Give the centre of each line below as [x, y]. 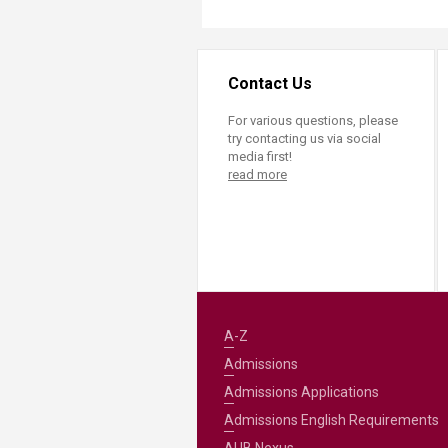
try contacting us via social [304, 139]
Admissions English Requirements [331, 419]
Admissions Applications [301, 391]
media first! [260, 157]
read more [257, 175]
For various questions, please [313, 121]
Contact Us [270, 84]
